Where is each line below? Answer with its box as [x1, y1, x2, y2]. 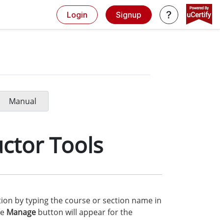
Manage [6, 207, 36, 218]
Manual [8, 96, 36, 107]
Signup [116, 9, 141, 20]
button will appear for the [36, 207, 133, 218]
